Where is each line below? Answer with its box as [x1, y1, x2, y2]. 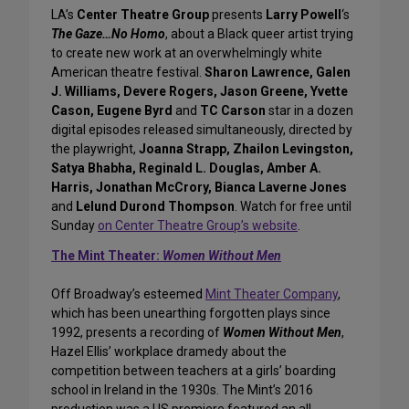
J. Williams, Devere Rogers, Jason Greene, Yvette [51, 84, 348, 100]
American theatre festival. [51, 65, 204, 80]
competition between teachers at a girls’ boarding [51, 363, 336, 379]
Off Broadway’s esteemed [51, 287, 205, 302]
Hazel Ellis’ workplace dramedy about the [51, 344, 287, 360]
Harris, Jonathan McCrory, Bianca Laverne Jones [51, 180, 347, 195]
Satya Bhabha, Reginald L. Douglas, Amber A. [51, 161, 321, 176]
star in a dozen [266, 103, 353, 119]
